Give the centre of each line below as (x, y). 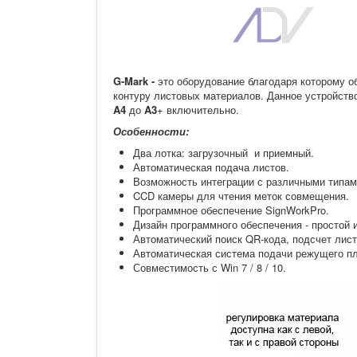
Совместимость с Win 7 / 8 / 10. (210, 268)
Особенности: (151, 131)
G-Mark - (135, 81)
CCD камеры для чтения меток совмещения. (241, 196)
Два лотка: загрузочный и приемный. (224, 153)
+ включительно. (198, 110)
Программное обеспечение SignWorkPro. (231, 210)
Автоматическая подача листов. (211, 167)
